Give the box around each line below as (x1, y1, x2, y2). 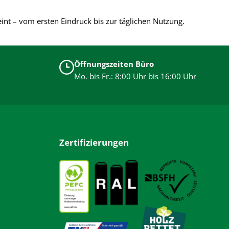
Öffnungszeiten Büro (74, 59, 154, 70)
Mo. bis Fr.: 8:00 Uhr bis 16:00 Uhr (74, 71, 197, 82)
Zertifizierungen (59, 136, 129, 149)
